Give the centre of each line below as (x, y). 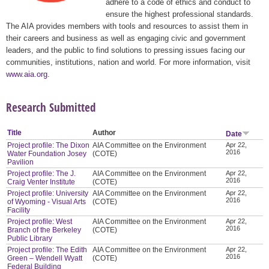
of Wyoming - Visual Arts (47, 201)
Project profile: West (40, 221)
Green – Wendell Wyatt (45, 258)
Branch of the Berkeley (44, 230)
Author (104, 132)
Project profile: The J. (42, 173)
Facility (19, 210)
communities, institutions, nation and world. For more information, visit (128, 62)
